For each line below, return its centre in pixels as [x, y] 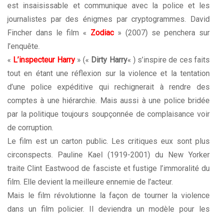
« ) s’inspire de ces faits [169, 60]
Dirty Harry [109, 60]
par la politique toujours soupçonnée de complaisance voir [108, 114]
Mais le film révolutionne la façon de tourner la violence [108, 196]
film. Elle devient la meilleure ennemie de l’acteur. [90, 182]
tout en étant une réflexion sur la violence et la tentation [108, 74]
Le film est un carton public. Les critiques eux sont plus [108, 141]
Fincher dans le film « [49, 33]
